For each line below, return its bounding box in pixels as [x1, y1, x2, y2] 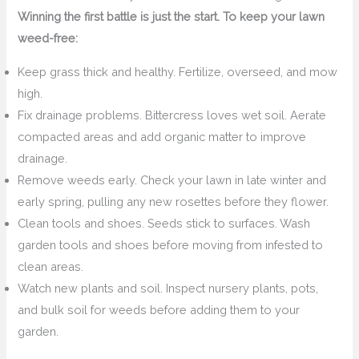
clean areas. [18, 259, 84, 273]
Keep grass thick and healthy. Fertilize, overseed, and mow [18, 64, 338, 79]
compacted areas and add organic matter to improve [18, 129, 307, 143]
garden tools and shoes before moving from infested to [18, 237, 324, 252]
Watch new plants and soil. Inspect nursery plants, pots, [18, 280, 319, 295]
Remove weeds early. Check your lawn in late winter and [18, 172, 327, 187]
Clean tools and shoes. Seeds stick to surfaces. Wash [18, 216, 311, 230]
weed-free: [18, 30, 79, 45]
